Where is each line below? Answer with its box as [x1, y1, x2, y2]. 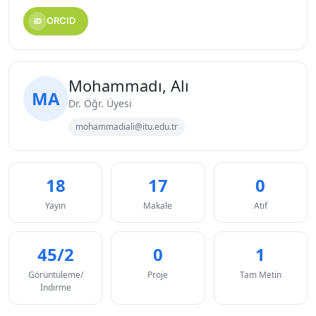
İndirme [39, 281, 71, 293]
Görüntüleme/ [28, 268, 83, 281]
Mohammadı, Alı [68, 74, 189, 96]
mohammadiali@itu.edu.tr [75, 120, 178, 133]
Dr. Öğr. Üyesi [68, 96, 132, 110]
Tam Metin [239, 268, 281, 281]
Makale [143, 199, 173, 212]
